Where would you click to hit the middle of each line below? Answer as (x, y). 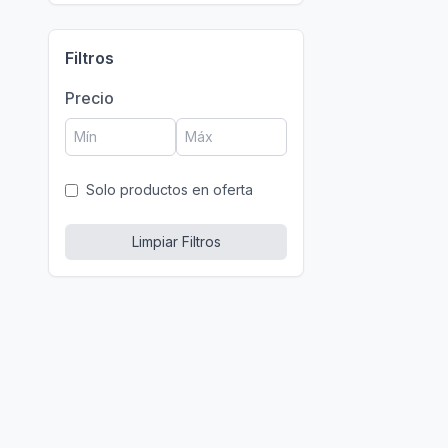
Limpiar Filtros (176, 241)
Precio (89, 98)
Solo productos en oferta (169, 189)
